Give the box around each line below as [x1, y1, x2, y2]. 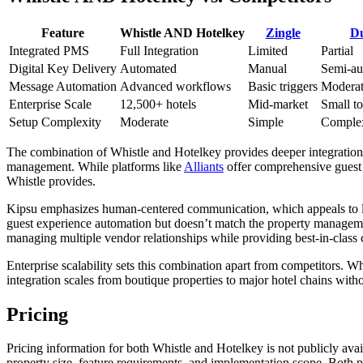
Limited [248, 43, 288, 58]
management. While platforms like [6, 159, 184, 173]
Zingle [265, 25, 301, 40]
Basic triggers [248, 79, 318, 93]
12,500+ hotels [120, 96, 196, 111]
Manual [248, 61, 287, 75]
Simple [248, 114, 284, 129]
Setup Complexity [9, 114, 101, 129]
